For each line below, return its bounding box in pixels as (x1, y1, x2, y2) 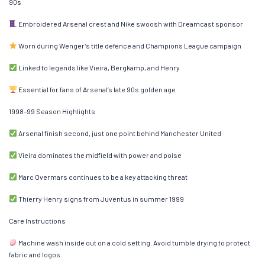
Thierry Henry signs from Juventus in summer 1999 (17, 194, 184, 203)
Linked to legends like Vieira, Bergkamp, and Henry (17, 63, 180, 72)
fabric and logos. (9, 250, 62, 258)
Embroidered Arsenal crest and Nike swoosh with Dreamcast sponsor (17, 19, 243, 28)
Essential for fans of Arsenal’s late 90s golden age (17, 85, 176, 93)
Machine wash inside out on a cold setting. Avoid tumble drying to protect (17, 238, 250, 247)
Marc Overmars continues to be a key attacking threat (17, 172, 188, 181)
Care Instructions (9, 216, 66, 225)
